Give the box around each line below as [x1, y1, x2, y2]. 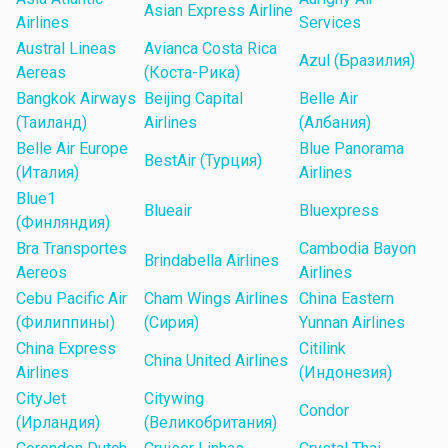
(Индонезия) [299, 363, 392, 383]
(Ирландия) [16, 413, 100, 433]
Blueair [144, 201, 192, 221]
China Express [16, 339, 116, 359]
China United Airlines [144, 351, 288, 371]
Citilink [299, 339, 346, 359]
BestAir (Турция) [144, 151, 262, 171]
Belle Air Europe [16, 139, 128, 159]
